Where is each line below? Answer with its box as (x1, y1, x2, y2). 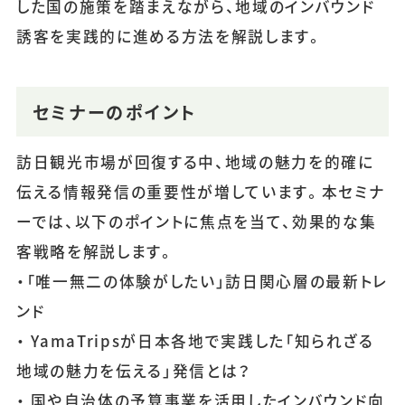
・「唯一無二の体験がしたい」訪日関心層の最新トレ (15, 270, 389, 293)
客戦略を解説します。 (15, 240, 175, 263)
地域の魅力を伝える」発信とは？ (15, 360, 251, 382)
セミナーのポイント (32, 99, 198, 125)
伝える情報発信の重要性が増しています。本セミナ (15, 181, 385, 203)
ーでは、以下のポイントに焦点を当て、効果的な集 (15, 211, 377, 233)
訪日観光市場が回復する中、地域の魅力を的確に (15, 151, 374, 174)
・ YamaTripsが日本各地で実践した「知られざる (15, 330, 375, 353)
